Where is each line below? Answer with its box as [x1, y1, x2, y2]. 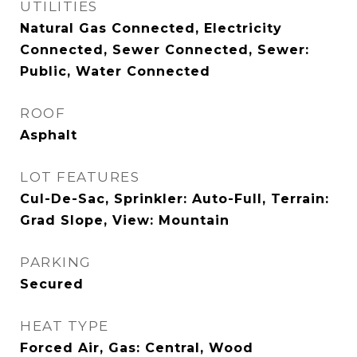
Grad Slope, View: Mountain [20, 213, 229, 228]
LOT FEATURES [20, 169, 139, 185]
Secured [20, 277, 84, 292]
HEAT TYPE [20, 318, 109, 334]
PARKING [20, 254, 92, 270]
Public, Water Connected [20, 64, 210, 79]
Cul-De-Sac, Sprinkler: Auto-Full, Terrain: [20, 191, 329, 206]
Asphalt [20, 127, 77, 143]
